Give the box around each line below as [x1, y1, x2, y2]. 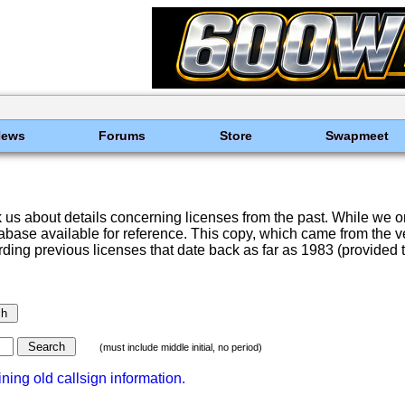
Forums [99, 128, 146, 143]
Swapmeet [325, 128, 389, 143]
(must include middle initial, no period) [99, 342, 263, 353]
